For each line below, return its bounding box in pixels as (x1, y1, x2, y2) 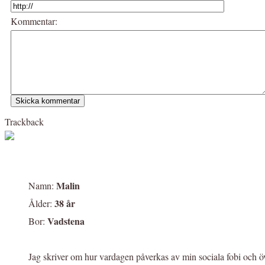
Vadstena (47, 214, 85, 228)
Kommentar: (11, 15, 57, 28)
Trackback (5, 115, 44, 128)
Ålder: (28, 197, 54, 210)
